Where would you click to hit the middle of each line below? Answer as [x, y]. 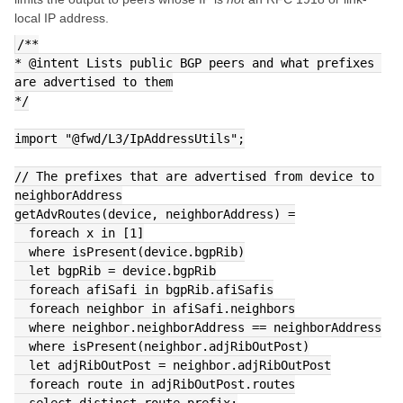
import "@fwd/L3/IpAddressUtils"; [130, 139]
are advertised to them [94, 82]
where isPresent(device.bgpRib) [137, 252]
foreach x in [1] [86, 233]
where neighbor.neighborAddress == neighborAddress [205, 327]
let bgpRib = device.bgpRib [122, 271]
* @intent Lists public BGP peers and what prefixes [194, 63]
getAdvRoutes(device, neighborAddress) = [155, 214]
